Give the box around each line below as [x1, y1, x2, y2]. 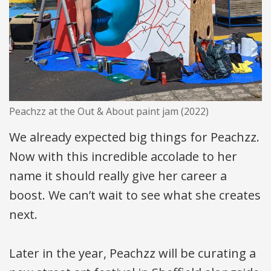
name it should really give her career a [9, 168, 227, 184]
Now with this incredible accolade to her [9, 148, 237, 165]
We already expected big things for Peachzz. [9, 129, 260, 146]
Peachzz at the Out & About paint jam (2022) [9, 105, 209, 119]
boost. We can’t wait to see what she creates [9, 187, 261, 204]
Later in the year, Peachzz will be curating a [9, 245, 256, 262]
